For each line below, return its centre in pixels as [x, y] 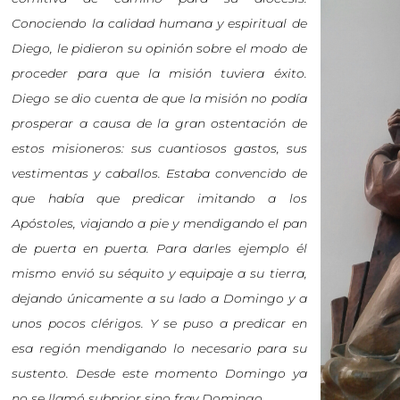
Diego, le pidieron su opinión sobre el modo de [159, 48]
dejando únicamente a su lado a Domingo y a [159, 298]
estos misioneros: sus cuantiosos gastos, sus [159, 148]
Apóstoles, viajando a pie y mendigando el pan [159, 223]
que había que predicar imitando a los [159, 198]
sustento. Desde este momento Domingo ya [159, 373]
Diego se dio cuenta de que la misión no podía [159, 98]
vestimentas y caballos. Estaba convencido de [159, 173]
